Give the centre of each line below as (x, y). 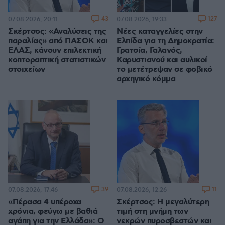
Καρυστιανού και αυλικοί (162, 60)
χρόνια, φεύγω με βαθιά (53, 212)
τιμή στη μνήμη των (152, 212)
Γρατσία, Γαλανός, (149, 51)
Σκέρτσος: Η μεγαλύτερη (163, 202)
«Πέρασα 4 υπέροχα (45, 202)
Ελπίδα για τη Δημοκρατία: (165, 41)
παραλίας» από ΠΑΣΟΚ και (58, 41)
